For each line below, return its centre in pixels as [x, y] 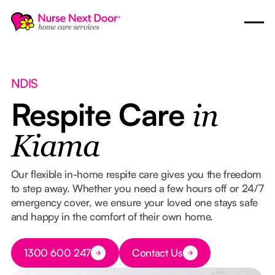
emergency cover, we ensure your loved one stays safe [134, 202]
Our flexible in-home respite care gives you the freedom [136, 174]
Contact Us [157, 253]
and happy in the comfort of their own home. [112, 216]
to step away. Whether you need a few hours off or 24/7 [137, 188]
